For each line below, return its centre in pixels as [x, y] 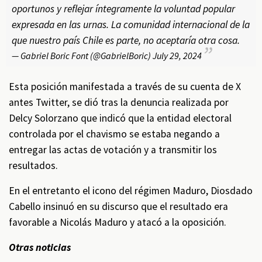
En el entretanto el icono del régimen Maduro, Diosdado [131, 191]
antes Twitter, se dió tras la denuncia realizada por [119, 102]
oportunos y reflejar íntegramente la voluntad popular [123, 9]
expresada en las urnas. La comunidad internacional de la [131, 25]
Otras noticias [40, 247]
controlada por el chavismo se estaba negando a [114, 134]
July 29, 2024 [177, 56]
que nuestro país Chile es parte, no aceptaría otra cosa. [126, 40]
